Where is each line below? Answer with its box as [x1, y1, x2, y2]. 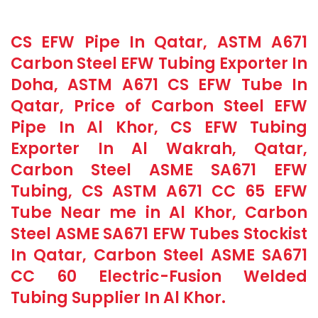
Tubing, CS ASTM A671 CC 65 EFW [11, 180, 307, 202]
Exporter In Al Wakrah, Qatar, [11, 138, 307, 160]
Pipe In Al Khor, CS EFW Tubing [11, 116, 307, 138]
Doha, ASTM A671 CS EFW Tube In [11, 74, 307, 96]
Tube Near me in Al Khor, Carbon [11, 202, 307, 224]
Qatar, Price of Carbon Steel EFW [11, 95, 307, 117]
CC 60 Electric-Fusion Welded [11, 265, 307, 287]
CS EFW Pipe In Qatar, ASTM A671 [11, 31, 307, 53]
